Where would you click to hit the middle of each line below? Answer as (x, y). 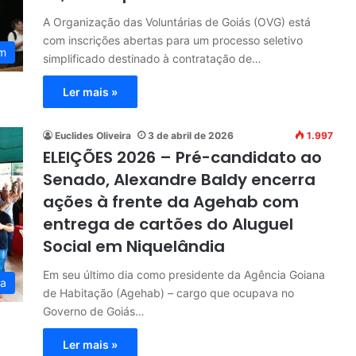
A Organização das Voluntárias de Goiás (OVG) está (177, 21)
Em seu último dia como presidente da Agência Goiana (184, 274)
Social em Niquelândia (134, 246)
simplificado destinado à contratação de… (152, 58)
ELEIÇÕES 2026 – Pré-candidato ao (182, 157)
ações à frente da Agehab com (171, 201)
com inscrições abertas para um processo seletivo (173, 40)
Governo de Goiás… (94, 311)
